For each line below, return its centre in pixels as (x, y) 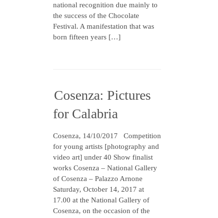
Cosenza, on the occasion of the (101, 211)
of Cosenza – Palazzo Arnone (98, 179)
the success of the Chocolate (96, 16)
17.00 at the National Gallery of (101, 200)
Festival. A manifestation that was (104, 26)
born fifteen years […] (87, 37)
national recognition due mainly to (105, 5)
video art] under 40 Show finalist (103, 157)
